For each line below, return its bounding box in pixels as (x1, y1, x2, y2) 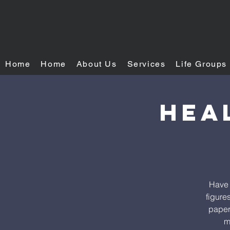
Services (127, 59, 166, 69)
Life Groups (176, 59, 227, 69)
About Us (76, 59, 117, 69)
